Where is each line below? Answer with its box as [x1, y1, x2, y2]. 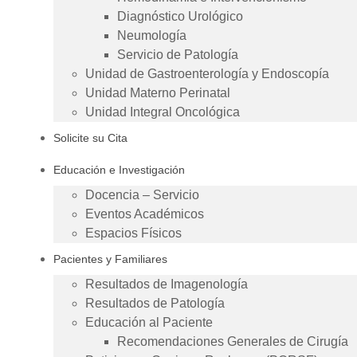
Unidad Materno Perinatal [85, 85, 230, 100]
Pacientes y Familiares [53, 252, 167, 265]
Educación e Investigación [53, 163, 185, 176]
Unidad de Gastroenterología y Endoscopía [85, 66, 329, 80]
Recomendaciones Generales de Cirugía [117, 334, 348, 348]
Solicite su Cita [53, 131, 127, 144]
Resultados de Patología [85, 296, 225, 310]
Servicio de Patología [117, 47, 238, 61]
